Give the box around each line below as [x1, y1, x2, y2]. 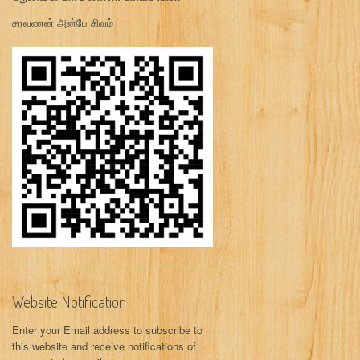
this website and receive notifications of [12, 338, 196, 354]
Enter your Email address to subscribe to [12, 322, 202, 338]
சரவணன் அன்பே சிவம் [12, 14, 113, 31]
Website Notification [12, 291, 126, 313]
